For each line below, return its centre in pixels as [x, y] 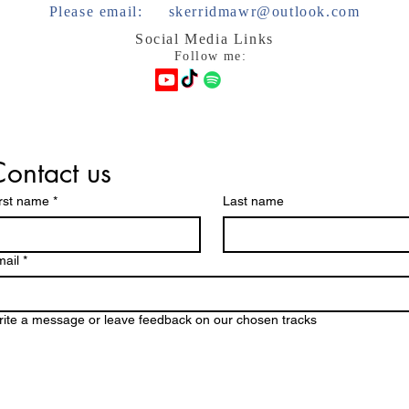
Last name [253, 201]
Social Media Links [204, 39]
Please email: [109, 11]
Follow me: [210, 56]
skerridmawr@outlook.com [264, 11]
